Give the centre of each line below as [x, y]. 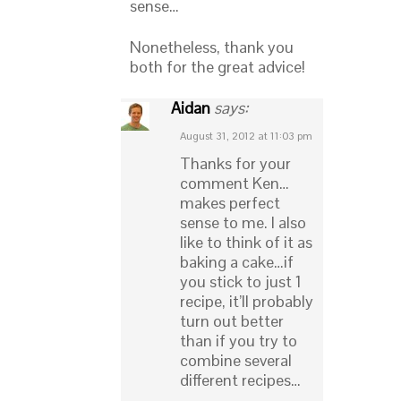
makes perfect [230, 203]
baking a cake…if [237, 262]
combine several [236, 361]
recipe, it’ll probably [247, 302]
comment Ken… [235, 183]
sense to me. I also [243, 223]
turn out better [232, 321]
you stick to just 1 [241, 282]
